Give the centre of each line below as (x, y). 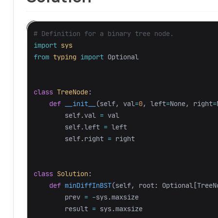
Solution (73, 174)
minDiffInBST (88, 185)
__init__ (81, 104)
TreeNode (73, 92)
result (77, 209)
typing (65, 57)
